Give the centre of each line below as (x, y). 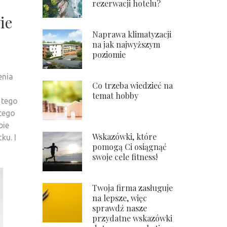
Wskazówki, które (124, 137)
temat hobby (115, 96)
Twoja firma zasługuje (132, 188)
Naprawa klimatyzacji (131, 34)
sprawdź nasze (119, 208)
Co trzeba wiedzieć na (132, 85)
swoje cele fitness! (125, 157)
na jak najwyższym (126, 44)
